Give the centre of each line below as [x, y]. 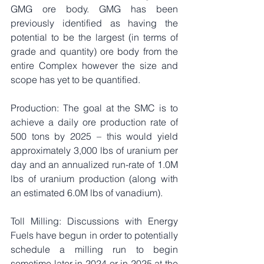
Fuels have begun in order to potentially [94, 235]
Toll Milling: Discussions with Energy [94, 221]
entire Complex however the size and [94, 65]
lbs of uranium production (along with [94, 178]
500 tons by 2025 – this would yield [94, 136]
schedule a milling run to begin [94, 249]
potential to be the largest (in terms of [94, 37]
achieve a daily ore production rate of [94, 122]
